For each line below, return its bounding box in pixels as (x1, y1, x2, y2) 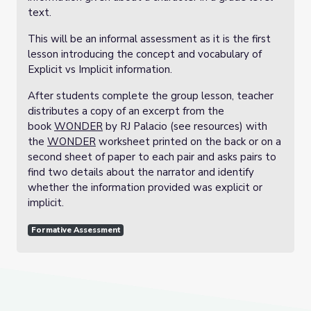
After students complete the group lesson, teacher (28, 89, 274, 103)
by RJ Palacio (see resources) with (103, 119, 267, 133)
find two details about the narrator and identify (28, 165, 254, 179)
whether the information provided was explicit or (28, 180, 262, 194)
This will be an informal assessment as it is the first (28, 32, 271, 46)
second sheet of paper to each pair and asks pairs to (28, 150, 276, 164)
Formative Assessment (31, 225, 121, 235)
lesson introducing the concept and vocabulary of (28, 47, 262, 61)
